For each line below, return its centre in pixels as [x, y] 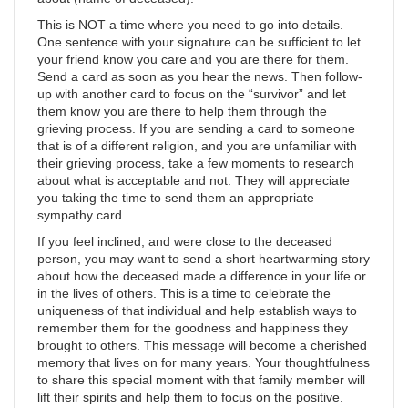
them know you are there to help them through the [182, 111]
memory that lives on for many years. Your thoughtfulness [204, 362]
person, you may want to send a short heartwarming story [204, 259]
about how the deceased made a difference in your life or [202, 276]
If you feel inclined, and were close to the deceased [185, 241]
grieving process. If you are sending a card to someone [196, 128]
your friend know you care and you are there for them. [193, 59]
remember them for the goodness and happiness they [193, 328]
